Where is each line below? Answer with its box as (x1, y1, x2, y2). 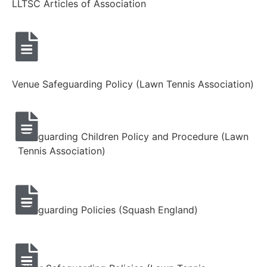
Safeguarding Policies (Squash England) (18, 203, 198, 216)
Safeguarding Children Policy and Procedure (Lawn (18, 131, 249, 143)
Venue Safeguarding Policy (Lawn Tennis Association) (12, 77, 254, 90)
